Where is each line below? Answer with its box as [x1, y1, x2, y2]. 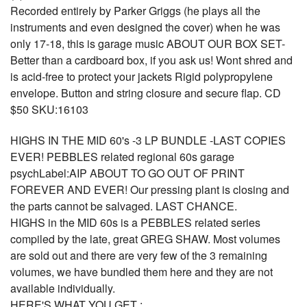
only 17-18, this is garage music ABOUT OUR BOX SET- [10, 36, 285, 51]
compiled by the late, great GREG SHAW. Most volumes [10, 231, 280, 247]
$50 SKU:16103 [10, 101, 88, 117]
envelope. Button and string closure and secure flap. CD [10, 85, 281, 101]
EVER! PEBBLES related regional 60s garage [10, 149, 234, 164]
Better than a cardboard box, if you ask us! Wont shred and [10, 52, 293, 68]
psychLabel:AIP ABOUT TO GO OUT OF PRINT [10, 165, 245, 181]
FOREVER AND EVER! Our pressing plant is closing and [10, 182, 289, 197]
